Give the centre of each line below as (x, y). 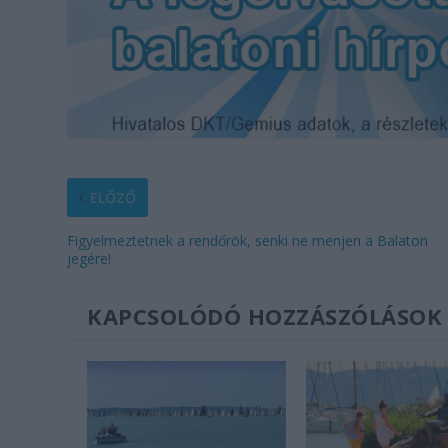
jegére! (89, 258)
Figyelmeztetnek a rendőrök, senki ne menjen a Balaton (248, 240)
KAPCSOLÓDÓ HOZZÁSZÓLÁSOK (265, 315)
